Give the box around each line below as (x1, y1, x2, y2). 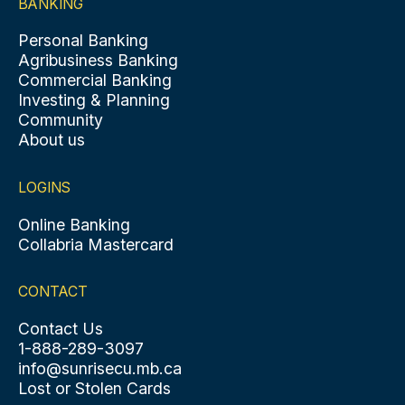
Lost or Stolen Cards (17, 378, 171, 398)
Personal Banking (17, 31, 148, 51)
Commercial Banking (17, 71, 172, 90)
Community (17, 110, 103, 130)
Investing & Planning (17, 90, 170, 110)
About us (17, 130, 85, 150)
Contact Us (17, 318, 103, 338)
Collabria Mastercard (17, 234, 174, 254)
